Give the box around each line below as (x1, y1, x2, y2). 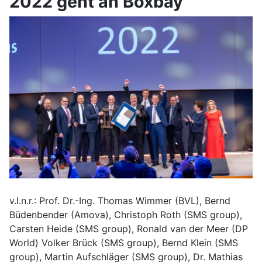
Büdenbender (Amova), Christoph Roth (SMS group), (9, 209, 242, 221)
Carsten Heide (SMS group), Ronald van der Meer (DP (9, 223, 248, 235)
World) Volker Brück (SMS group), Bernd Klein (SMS (9, 237, 238, 249)
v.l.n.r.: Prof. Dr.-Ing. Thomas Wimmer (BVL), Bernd (9, 195, 230, 207)
